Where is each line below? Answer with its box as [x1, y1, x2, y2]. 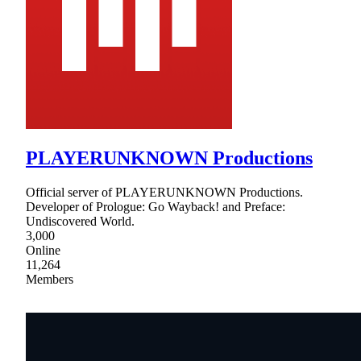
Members [26, 272, 73, 287]
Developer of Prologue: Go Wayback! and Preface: [26, 200, 285, 214]
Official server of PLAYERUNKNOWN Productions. [26, 185, 303, 200]
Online [26, 243, 60, 258]
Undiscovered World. [26, 214, 135, 229]
